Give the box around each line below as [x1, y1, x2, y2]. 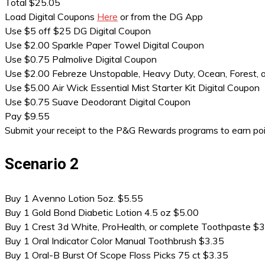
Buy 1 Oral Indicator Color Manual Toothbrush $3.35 [5, 235, 224, 247]
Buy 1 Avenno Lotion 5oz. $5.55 [5, 192, 143, 204]
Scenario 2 [5, 155, 79, 173]
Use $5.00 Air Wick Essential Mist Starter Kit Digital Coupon [5, 82, 260, 93]
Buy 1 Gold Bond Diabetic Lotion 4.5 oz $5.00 [5, 206, 199, 218]
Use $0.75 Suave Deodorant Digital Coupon [5, 96, 190, 108]
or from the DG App [118, 11, 203, 22]
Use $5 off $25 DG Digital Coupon [5, 25, 151, 37]
